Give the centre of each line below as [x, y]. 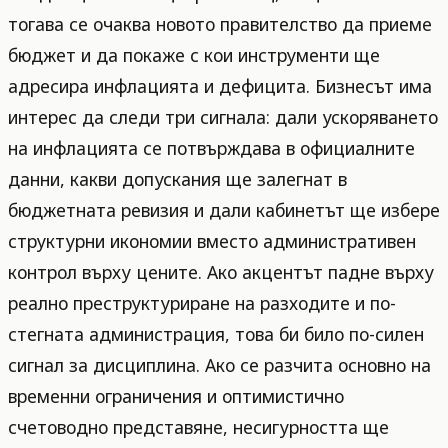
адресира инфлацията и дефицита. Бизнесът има [220, 85]
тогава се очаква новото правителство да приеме [220, 23]
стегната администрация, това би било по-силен [216, 333]
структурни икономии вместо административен [212, 240]
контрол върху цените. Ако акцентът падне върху [221, 271]
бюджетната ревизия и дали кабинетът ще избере [224, 209]
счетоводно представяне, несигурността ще [198, 426]
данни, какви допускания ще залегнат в [177, 178]
